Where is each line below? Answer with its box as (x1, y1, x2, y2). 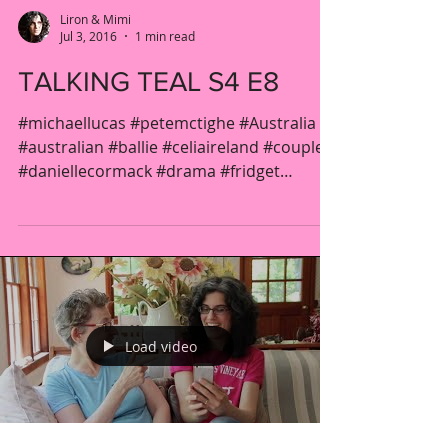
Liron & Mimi (60, 10, 131, 27)
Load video (125, 336, 197, 356)
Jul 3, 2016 (60, 28, 117, 44)
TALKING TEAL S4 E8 (18, 66, 279, 97)
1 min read (135, 28, 195, 44)
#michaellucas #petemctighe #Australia (18, 112, 316, 134)
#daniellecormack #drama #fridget (18, 160, 280, 182)
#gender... (18, 184, 94, 206)
